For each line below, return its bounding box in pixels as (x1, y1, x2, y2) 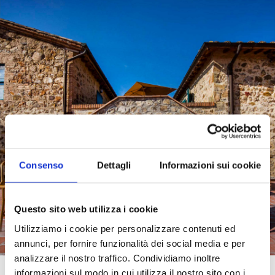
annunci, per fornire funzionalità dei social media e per (14, 238, 245, 248)
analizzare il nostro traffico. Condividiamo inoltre (14, 252, 220, 263)
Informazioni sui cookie (159, 160, 261, 171)
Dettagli (97, 160, 131, 171)
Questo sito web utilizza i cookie (14, 203, 158, 214)
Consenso (19, 160, 64, 171)
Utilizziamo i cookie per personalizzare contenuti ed (14, 223, 235, 233)
